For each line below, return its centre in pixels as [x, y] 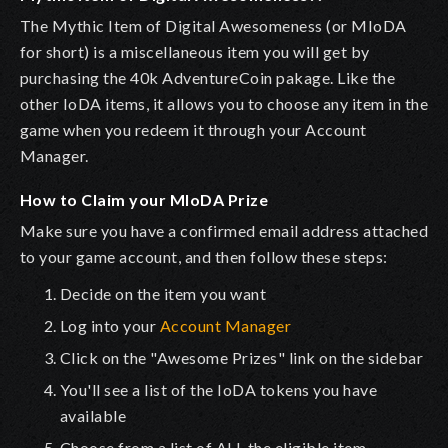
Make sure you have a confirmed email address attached [224, 230]
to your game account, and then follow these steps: [204, 256]
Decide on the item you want [163, 293]
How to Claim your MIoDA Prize [144, 199]
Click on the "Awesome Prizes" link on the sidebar [242, 357]
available [93, 415]
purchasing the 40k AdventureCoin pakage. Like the [208, 77]
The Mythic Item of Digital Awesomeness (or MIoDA [213, 25]
